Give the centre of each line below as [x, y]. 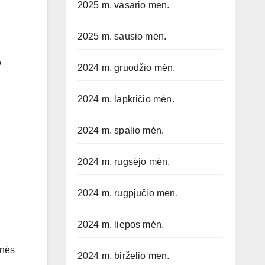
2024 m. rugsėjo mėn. [124, 162]
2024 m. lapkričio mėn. [126, 99]
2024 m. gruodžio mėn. [126, 68]
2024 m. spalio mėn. [121, 131]
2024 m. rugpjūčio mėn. [127, 193]
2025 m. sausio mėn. [122, 37]
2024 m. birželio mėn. [123, 256]
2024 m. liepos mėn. [121, 225]
